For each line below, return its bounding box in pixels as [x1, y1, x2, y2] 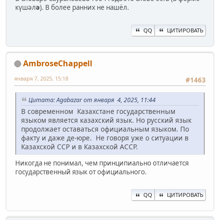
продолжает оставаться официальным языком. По [21, 124, 189, 134]
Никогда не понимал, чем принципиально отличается [15, 158, 189, 167]
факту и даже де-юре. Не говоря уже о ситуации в [21, 133, 189, 142]
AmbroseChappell [23, 57, 92, 69]
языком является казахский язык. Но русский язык [21, 115, 192, 125]
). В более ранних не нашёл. [40, 2, 129, 12]
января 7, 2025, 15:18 [14, 74, 68, 82]
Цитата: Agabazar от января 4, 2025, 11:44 [28, 96, 156, 105]
